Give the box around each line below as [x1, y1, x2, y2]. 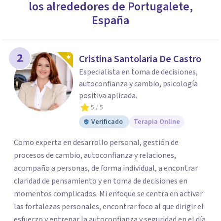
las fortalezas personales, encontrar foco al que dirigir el [14, 201, 204, 212]
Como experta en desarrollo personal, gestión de [14, 137, 179, 148]
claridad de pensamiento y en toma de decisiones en [14, 176, 187, 186]
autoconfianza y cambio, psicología [79, 78, 198, 89]
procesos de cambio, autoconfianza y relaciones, [14, 150, 176, 161]
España [92, 12, 129, 29]
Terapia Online [134, 117, 180, 127]
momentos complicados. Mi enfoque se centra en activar [14, 188, 203, 199]
